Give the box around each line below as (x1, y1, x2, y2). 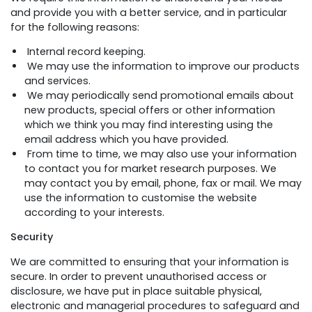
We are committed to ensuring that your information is (10, 254, 289, 269)
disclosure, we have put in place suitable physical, (10, 283, 262, 298)
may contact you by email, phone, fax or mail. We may (24, 175, 302, 190)
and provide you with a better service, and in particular (10, 5, 287, 19)
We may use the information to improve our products (24, 58, 299, 73)
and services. (24, 73, 91, 88)
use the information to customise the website (24, 190, 257, 205)
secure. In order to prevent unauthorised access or (10, 269, 267, 283)
